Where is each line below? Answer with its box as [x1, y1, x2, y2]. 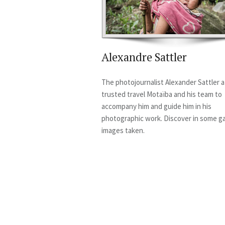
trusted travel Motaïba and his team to [101, 89, 222, 99]
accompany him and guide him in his [101, 101, 211, 111]
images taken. [101, 126, 145, 135]
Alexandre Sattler [101, 50, 187, 64]
